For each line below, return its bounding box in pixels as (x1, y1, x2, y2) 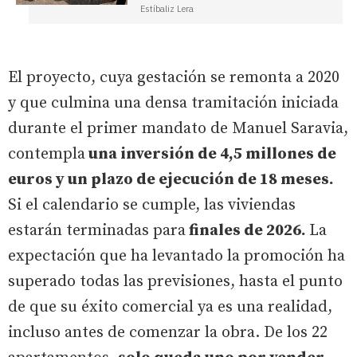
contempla (8, 144, 85, 164)
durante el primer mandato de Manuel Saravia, (8, 119, 348, 139)
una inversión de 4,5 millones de (85, 144, 336, 164)
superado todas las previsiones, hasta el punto (8, 272, 343, 292)
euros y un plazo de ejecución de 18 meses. (8, 170, 334, 190)
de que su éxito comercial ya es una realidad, (8, 297, 332, 317)
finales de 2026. (186, 221, 309, 241)
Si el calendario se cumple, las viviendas (8, 195, 296, 215)
